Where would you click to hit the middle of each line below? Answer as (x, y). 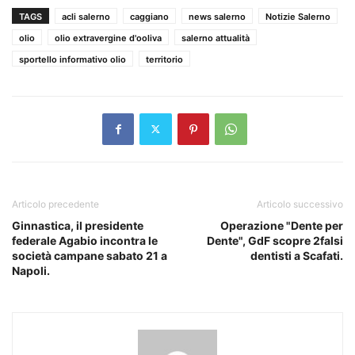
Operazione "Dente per (282, 225)
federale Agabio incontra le (85, 240)
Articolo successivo (300, 204)
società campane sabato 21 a (90, 255)
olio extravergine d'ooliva (108, 38)
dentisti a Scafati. (297, 255)
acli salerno (86, 16)
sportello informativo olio (73, 59)
